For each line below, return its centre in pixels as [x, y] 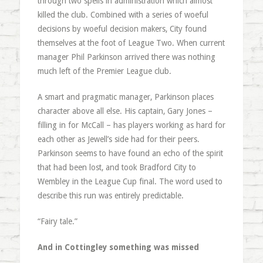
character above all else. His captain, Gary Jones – [125, 111]
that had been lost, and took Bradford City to [117, 167]
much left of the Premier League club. [104, 71]
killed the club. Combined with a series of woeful [123, 14]
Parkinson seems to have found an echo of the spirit [130, 153]
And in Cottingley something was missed [118, 247]
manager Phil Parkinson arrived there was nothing [126, 57]
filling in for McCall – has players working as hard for [131, 125]
